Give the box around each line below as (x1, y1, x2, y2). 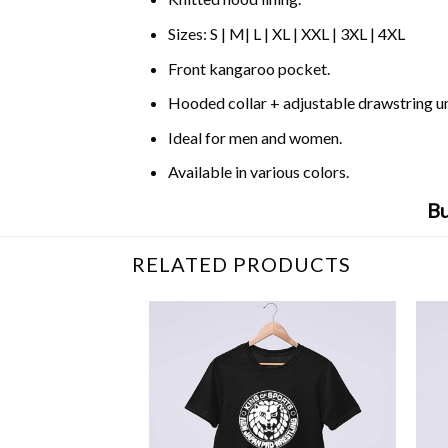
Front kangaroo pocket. (167, 58, 330, 78)
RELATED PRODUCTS (132, 251, 351, 276)
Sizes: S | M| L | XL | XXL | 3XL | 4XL (167, 23, 405, 43)
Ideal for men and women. (167, 127, 342, 147)
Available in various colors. (167, 162, 349, 182)
